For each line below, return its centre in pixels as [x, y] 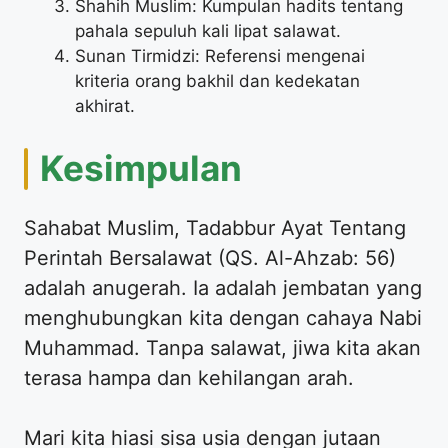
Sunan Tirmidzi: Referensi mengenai [220, 55]
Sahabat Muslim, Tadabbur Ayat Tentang [215, 228]
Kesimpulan [141, 168]
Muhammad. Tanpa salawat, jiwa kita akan [222, 348]
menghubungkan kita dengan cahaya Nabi [223, 318]
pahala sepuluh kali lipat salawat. [208, 30]
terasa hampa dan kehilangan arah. [189, 378]
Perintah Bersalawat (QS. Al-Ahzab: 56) [210, 258]
